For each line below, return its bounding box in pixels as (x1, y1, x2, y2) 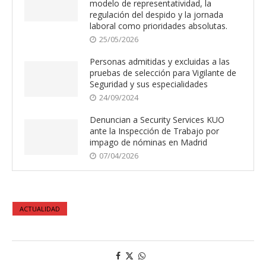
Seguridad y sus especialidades (90, 78, 208, 90)
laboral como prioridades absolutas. (90, 20, 227, 31)
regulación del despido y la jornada (90, 8, 223, 20)
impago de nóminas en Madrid (90, 136, 207, 148)
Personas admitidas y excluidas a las (90, 55, 230, 67)
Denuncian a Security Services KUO (90, 113, 224, 125)
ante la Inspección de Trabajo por (90, 125, 219, 137)
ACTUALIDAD (20, 204, 60, 213)
